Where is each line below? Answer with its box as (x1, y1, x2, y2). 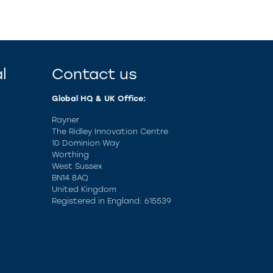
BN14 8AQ (52, 173, 88, 183)
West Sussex (52, 161, 102, 171)
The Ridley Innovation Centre (52, 127, 168, 136)
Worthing (52, 150, 89, 160)
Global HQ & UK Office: (52, 94, 146, 104)
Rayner (52, 115, 79, 125)
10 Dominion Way (52, 138, 119, 148)
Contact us (52, 65, 137, 83)
